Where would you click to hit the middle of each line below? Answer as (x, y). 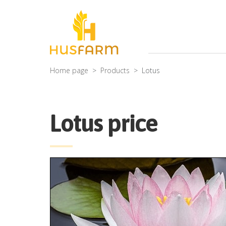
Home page (69, 71)
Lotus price (104, 123)
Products (115, 71)
